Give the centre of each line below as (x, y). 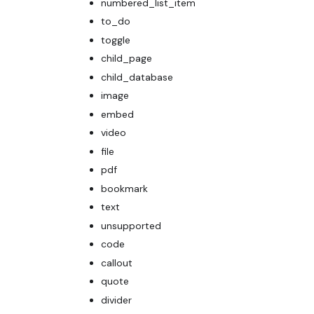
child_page (127, 59)
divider (116, 300)
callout (117, 262)
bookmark (124, 188)
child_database (137, 77)
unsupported (131, 225)
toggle (116, 40)
